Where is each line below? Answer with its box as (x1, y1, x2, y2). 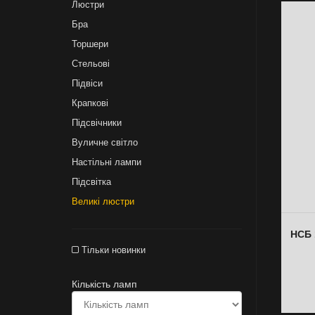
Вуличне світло (72, 137, 138, 148)
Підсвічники (72, 117, 122, 128)
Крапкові (72, 98, 108, 108)
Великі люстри (72, 196, 134, 207)
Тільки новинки (79, 245, 146, 255)
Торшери (72, 39, 108, 49)
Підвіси (72, 78, 103, 89)
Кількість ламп (72, 278, 137, 290)
